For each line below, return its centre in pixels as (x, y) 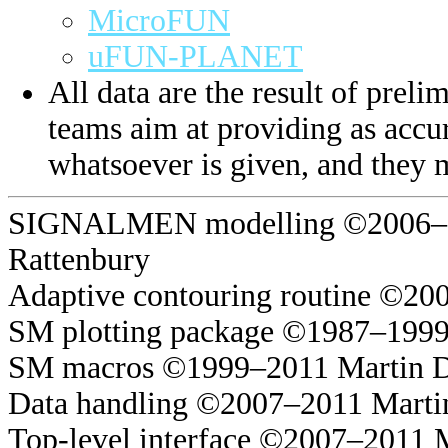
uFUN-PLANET (195, 57)
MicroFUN (159, 21)
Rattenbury (79, 260)
